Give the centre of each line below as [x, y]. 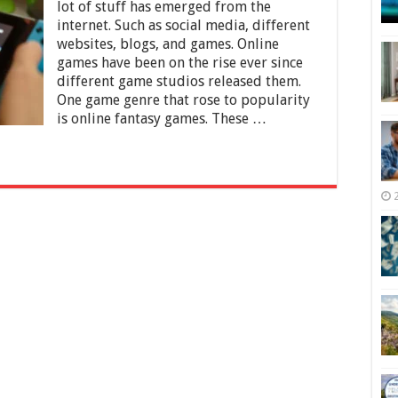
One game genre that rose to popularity [183, 100]
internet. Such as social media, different [183, 25]
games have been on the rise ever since [180, 63]
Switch [29, 118]
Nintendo [36, 104]
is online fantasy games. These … [162, 119]
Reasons [34, 33]
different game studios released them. [179, 81]
